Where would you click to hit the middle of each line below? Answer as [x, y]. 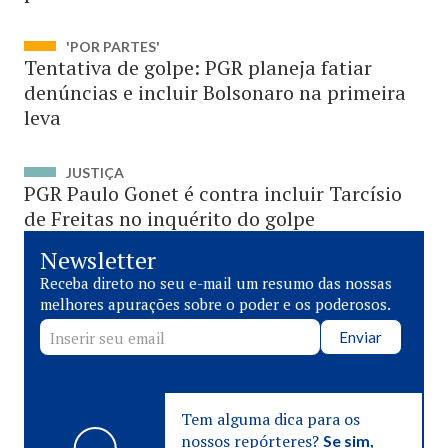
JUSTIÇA [95, 172]
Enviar [361, 337]
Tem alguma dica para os [270, 419]
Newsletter [98, 260]
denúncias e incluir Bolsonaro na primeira [215, 92]
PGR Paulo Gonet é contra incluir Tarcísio [213, 193]
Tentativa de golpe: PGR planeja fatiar [198, 67]
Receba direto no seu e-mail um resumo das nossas [216, 283]
